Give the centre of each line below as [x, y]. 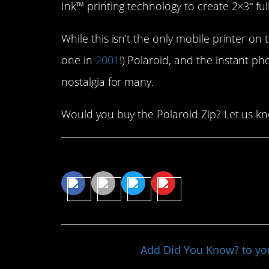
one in [78, 60]
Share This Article [122, 158]
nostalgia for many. [108, 82]
